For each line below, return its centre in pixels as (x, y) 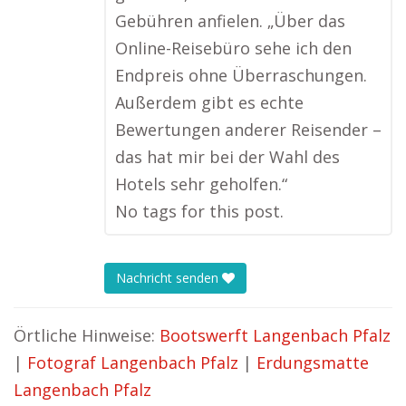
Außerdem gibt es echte (209, 102)
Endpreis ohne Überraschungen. (241, 75)
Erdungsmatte (313, 362)
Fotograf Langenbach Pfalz (133, 362)
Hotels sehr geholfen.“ (201, 184)
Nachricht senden (169, 278)
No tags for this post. (199, 211)
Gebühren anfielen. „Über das (230, 21)
